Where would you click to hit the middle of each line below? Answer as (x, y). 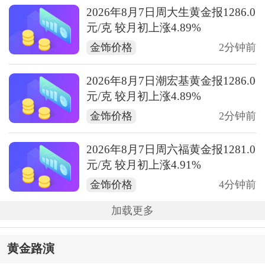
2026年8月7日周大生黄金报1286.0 (171, 12)
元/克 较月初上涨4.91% (144, 165)
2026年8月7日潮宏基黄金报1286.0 (171, 81)
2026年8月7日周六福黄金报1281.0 (171, 149)
